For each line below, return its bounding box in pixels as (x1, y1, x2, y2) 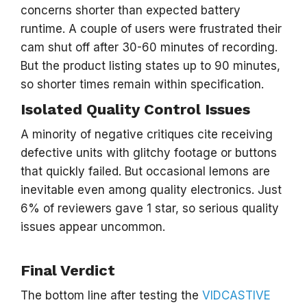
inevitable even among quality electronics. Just (21, 183, 282, 197)
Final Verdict (21, 262, 115, 279)
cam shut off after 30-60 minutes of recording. (21, 40, 278, 54)
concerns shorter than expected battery (21, 3, 241, 17)
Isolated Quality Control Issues (21, 101, 250, 118)
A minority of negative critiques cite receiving (21, 127, 273, 141)
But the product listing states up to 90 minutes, (21, 59, 280, 73)
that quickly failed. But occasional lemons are (21, 164, 270, 178)
